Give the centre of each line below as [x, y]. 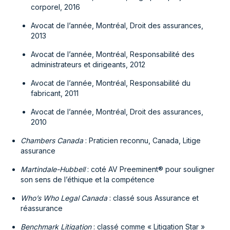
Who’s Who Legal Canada [65, 198]
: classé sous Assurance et [154, 198]
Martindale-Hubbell [54, 169]
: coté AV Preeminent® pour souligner [151, 169]
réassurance [42, 208]
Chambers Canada [53, 140]
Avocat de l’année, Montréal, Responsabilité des [113, 54]
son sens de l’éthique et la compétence [88, 179]
